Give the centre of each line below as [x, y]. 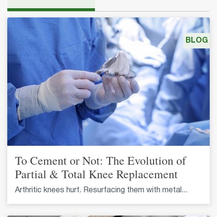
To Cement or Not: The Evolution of [101, 160]
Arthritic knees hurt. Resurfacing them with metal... [101, 190]
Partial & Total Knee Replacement [96, 174]
